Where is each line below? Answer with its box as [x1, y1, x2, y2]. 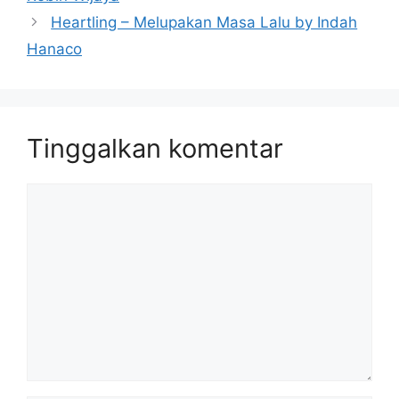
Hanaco [27, 40, 82, 59]
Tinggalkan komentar [27, 133, 283, 165]
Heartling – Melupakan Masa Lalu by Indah [51, 13, 358, 32]
